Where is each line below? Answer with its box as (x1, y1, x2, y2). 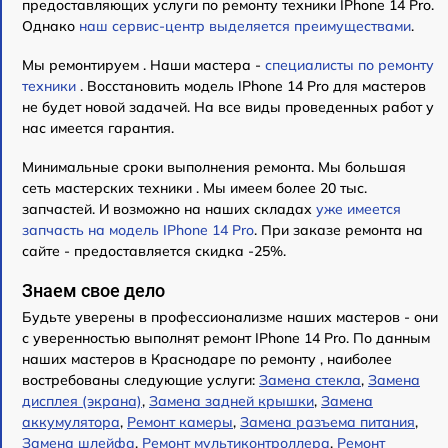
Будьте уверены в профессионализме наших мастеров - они (22, 307, 438, 326)
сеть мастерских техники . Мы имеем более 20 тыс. (22, 178, 367, 197)
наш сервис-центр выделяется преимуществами (79, 16, 411, 35)
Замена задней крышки (149, 391, 314, 410)
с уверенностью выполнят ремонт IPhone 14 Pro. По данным (22, 328, 430, 347)
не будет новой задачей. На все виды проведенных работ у (22, 97, 434, 116)
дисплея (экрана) (22, 391, 142, 410)
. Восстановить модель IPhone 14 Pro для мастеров (80, 76, 426, 95)
